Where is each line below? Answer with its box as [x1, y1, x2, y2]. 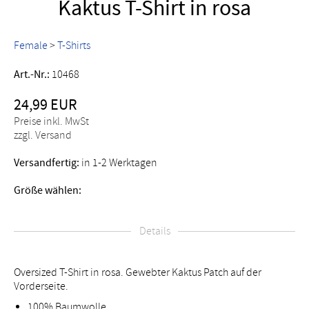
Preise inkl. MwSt [14, 114, 89, 128]
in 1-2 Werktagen [79, 155, 157, 170]
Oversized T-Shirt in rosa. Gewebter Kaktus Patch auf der [14, 265, 261, 279]
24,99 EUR [14, 94, 77, 114]
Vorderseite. [14, 279, 68, 293]
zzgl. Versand [14, 128, 72, 142]
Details [137, 223, 172, 238]
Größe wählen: [14, 183, 81, 197]
